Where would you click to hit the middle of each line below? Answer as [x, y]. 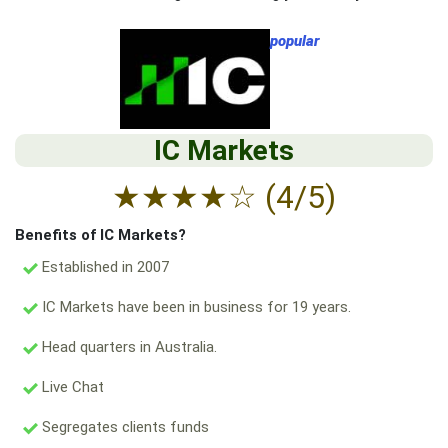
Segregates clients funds [123, 427]
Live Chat [71, 387]
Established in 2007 [103, 267]
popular [294, 41]
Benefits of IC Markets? [100, 235]
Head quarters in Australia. [127, 347]
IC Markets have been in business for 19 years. [194, 307]
